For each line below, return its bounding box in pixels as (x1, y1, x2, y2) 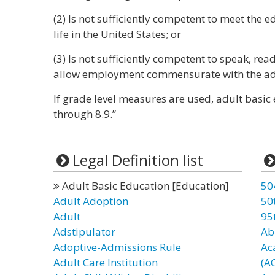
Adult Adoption (53, 194, 128, 208)
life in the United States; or (53, 27, 181, 41)
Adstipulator (53, 225, 115, 239)
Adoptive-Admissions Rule (53, 240, 181, 254)
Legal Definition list (72, 150, 203, 170)
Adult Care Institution (53, 255, 158, 269)
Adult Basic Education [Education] (60, 179, 229, 193)
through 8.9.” (53, 107, 116, 121)
